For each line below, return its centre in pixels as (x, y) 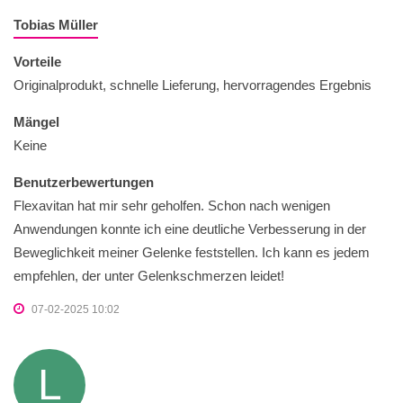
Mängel (36, 121)
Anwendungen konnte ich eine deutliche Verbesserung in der (190, 228)
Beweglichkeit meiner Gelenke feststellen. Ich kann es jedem (192, 252)
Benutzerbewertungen (84, 182)
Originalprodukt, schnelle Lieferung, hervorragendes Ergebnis (193, 85)
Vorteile (37, 61)
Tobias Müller (56, 24)
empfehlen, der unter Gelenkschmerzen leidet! (149, 275)
